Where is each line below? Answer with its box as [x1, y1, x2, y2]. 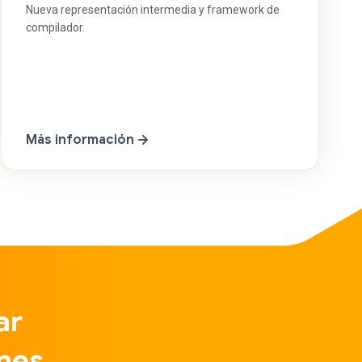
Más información [25, 132, 137, 149]
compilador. [25, 21, 85, 35]
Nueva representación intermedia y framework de [25, 3, 280, 17]
